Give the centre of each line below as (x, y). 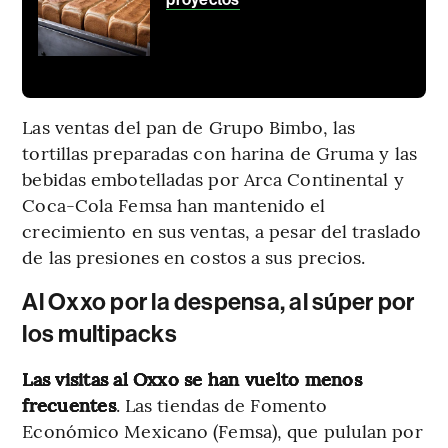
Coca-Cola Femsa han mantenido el (174, 205)
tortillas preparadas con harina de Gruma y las (219, 153)
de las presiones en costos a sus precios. (194, 257)
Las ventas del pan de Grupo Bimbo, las (189, 127)
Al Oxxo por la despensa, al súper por (218, 302)
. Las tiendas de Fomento (221, 405)
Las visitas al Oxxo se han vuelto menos (192, 379)
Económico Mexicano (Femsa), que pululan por (222, 431)
